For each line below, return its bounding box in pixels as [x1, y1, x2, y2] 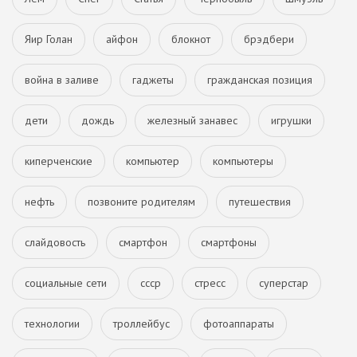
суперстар [259, 275, 308, 290]
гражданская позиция [207, 72, 312, 87]
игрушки [271, 112, 312, 127]
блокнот [171, 31, 210, 46]
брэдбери [244, 31, 294, 46]
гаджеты [132, 72, 174, 87]
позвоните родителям [88, 194, 195, 209]
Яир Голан [25, 31, 73, 46]
